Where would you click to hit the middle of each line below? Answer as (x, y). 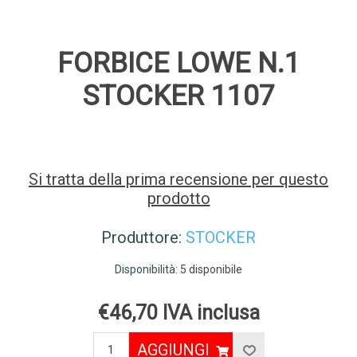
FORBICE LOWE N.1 (178, 64)
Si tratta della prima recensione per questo (178, 180)
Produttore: (141, 238)
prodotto (178, 199)
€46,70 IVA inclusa (178, 313)
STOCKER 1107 (178, 96)
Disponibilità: (146, 270)
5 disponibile (211, 270)
